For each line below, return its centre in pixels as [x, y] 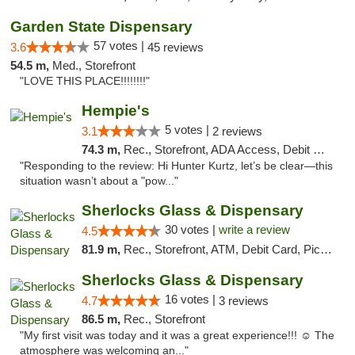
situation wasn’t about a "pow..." [99, 181]
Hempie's [115, 111]
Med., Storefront [94, 65]
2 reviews [237, 131]
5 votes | [188, 130]
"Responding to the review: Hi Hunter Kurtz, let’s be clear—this [176, 166]
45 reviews [176, 47]
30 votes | [191, 229]
